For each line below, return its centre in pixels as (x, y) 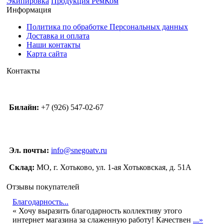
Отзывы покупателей (43, 187)
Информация (29, 10)
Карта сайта (47, 54)
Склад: (22, 167)
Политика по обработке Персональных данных (107, 27)
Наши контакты (53, 45)
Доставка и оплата (58, 36)
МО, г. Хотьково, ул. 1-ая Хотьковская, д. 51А (113, 167)
